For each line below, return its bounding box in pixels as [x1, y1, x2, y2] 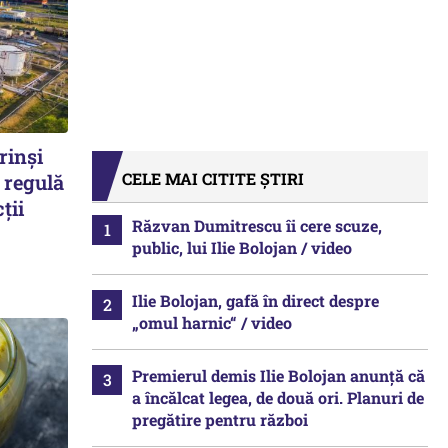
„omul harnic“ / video [132, 312, 292, 333]
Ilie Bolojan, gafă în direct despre [132, 290, 379, 311]
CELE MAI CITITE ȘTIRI [122, 168, 304, 189]
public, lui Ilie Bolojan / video [132, 237, 352, 258]
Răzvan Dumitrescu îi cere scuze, [132, 215, 382, 236]
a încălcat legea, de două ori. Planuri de [132, 387, 424, 408]
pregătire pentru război [132, 409, 308, 430]
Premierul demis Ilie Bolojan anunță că [132, 365, 425, 386]
